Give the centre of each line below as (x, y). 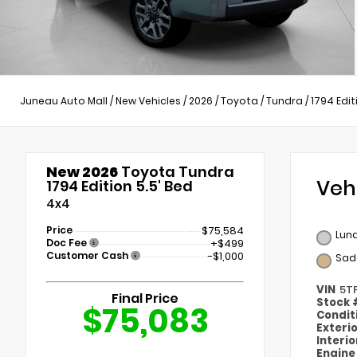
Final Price (145, 299)
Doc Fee (68, 243)
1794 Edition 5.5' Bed (120, 186)
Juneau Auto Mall (64, 100)
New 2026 (82, 172)
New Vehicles (148, 100)
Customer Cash (88, 256)
